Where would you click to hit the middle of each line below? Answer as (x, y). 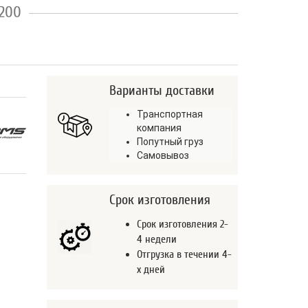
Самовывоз (163, 156)
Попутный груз (170, 142)
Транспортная (169, 114)
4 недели (156, 240)
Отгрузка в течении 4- (184, 255)
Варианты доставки (162, 91)
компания (159, 128)
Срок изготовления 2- (182, 224)
